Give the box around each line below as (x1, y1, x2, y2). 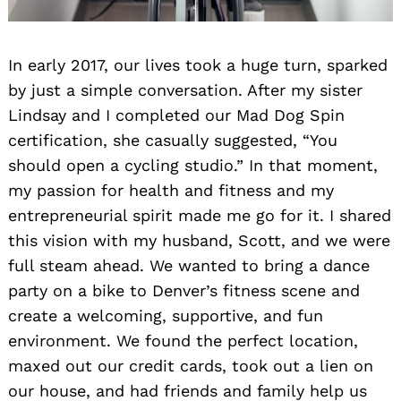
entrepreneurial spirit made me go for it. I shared (8, 205, 391, 225)
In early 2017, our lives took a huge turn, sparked (8, 55, 388, 74)
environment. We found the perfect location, (8, 330, 358, 350)
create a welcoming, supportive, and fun (8, 305, 323, 325)
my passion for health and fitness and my (8, 180, 334, 200)
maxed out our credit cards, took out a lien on (8, 355, 373, 375)
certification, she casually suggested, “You (8, 130, 337, 149)
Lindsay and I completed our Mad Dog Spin (8, 105, 345, 124)
